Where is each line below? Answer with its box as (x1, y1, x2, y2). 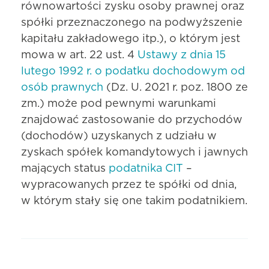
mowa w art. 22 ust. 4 (21, 50, 138, 61)
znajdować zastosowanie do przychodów (21, 115, 243, 126)
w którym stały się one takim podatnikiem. (21, 196, 247, 207)
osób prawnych (21, 82, 103, 94)
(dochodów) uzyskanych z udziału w (21, 131, 217, 142)
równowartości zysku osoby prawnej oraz (21, 1, 244, 13)
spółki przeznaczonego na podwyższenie (21, 17, 243, 29)
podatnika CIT (109, 163, 183, 175)
